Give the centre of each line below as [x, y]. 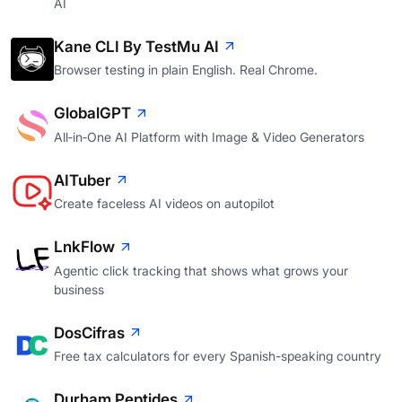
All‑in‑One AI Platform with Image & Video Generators [209, 136]
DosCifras [89, 332]
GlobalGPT [92, 114]
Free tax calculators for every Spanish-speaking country [218, 356]
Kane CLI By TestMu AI [136, 47]
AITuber [83, 180]
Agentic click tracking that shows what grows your [201, 270]
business [79, 289]
